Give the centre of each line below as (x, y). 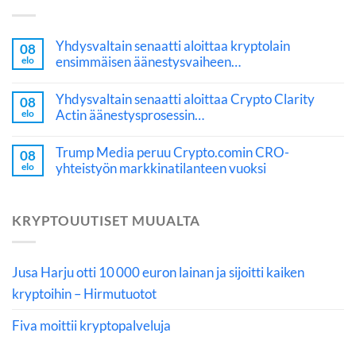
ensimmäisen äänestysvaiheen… (148, 62)
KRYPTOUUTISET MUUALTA (106, 221)
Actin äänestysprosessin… (130, 115)
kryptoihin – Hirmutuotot (84, 294)
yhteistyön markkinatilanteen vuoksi (161, 168)
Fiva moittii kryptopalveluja (91, 326)
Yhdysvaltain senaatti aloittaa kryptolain (173, 46)
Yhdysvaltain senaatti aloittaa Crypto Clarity (185, 99)
